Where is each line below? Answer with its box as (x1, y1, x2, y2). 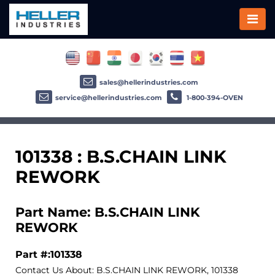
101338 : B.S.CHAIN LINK (15, 145, 227, 167)
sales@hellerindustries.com (99, 77, 198, 87)
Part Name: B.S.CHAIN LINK (15, 204, 200, 220)
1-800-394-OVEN (184, 93, 243, 102)
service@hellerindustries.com (55, 93, 162, 102)
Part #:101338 (15, 247, 82, 260)
